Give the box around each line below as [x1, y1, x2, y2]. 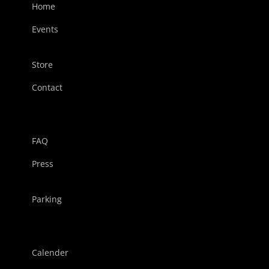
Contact [31, 82, 62, 94]
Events [31, 23, 58, 35]
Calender [31, 247, 68, 259]
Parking [31, 193, 62, 205]
